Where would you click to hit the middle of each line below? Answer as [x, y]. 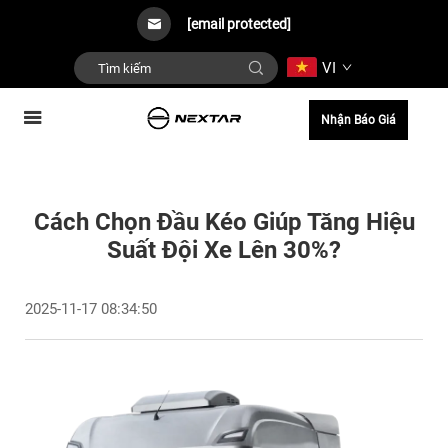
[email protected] [239, 24]
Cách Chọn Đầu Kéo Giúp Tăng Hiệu [224, 222]
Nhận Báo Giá [358, 120]
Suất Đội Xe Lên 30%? [224, 250]
